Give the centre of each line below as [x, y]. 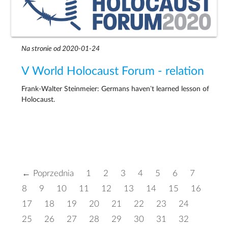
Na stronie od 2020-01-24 [61, 49]
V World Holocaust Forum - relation [113, 72]
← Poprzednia [48, 173]
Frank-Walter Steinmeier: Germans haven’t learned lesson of [116, 89]
